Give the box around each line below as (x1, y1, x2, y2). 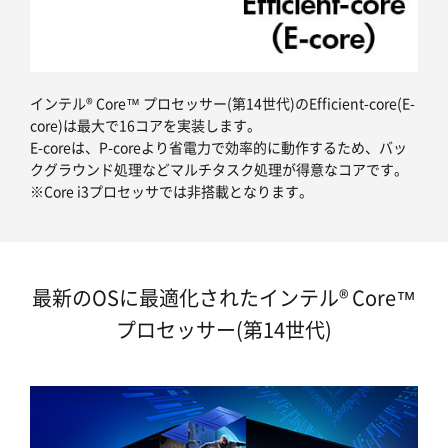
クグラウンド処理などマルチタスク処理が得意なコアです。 (30, 159, 408, 180)
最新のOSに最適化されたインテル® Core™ (32, 283, 416, 313)
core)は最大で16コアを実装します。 (30, 115, 261, 136)
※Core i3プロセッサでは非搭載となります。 (30, 181, 313, 202)
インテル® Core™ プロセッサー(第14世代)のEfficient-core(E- (30, 93, 415, 114)
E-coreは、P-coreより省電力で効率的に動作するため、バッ (30, 137, 407, 158)
